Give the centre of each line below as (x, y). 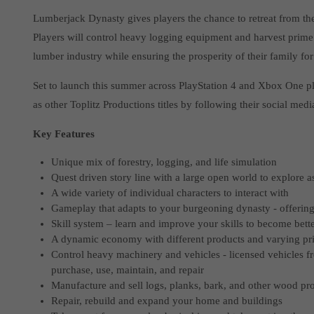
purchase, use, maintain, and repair (128, 269)
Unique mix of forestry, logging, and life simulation (164, 162)
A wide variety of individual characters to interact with (170, 192)
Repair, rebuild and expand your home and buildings (167, 300)
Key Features (64, 134)
